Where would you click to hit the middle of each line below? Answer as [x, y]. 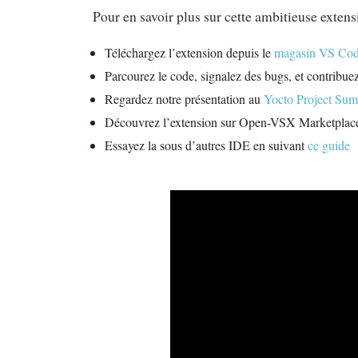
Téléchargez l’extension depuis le [190, 53]
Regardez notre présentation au [185, 99]
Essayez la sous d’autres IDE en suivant [207, 145]
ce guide [329, 145]
